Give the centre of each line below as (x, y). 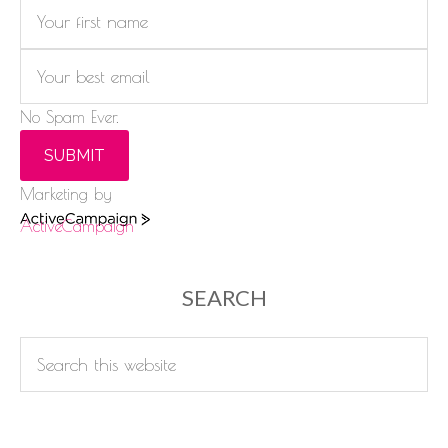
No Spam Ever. (69, 117)
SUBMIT (74, 156)
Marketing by (66, 194)
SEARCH (224, 298)
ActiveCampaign (77, 226)
